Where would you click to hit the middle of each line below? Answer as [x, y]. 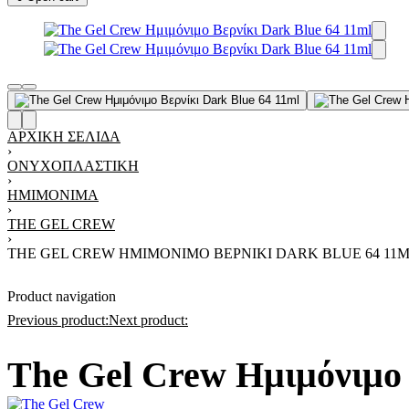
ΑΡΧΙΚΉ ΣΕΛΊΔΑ [64, 136]
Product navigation [62, 296]
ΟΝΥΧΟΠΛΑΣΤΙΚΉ [73, 166]
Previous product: [58, 320]
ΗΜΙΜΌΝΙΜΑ [53, 195]
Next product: [148, 320]
